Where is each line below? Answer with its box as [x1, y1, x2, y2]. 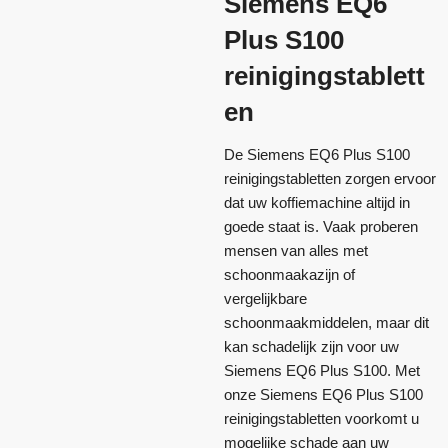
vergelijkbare [224, 289, 307, 307]
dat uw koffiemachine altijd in [224, 193, 410, 211]
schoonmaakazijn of [224, 265, 355, 283]
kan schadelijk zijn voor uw [224, 337, 399, 355]
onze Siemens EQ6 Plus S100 [224, 385, 423, 403]
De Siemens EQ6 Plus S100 [224, 145, 410, 163]
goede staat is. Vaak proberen [224, 217, 418, 235]
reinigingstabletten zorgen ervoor [224, 169, 436, 187]
